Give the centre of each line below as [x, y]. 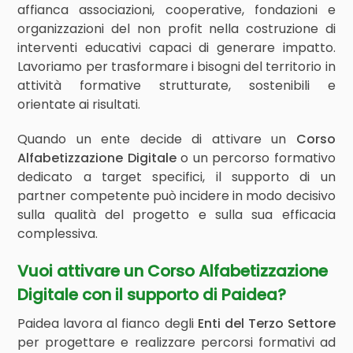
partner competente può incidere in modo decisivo [176, 196]
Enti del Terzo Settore [266, 323]
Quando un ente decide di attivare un [157, 139]
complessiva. [58, 234]
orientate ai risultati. [79, 104]
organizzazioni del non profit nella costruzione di [176, 29]
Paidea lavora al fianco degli [108, 323]
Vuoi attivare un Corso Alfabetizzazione [173, 271]
